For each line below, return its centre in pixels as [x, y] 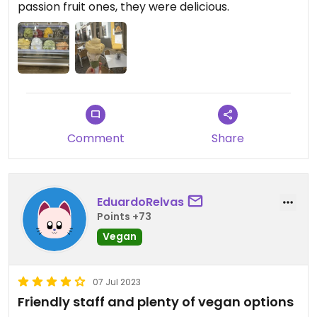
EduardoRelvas [140, 202]
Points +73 [124, 216]
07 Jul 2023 [117, 282]
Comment [96, 139]
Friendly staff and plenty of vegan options [156, 302]
